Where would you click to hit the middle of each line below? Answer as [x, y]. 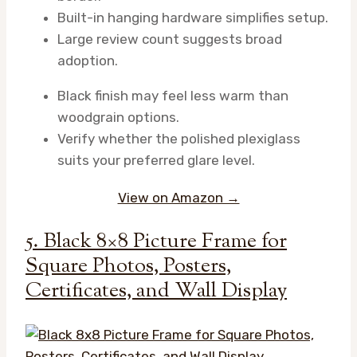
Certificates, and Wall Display [156, 291]
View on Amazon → [178, 197]
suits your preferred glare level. [156, 160]
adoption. [88, 60]
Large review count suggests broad [170, 39]
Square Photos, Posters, [128, 266]
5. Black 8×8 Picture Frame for [156, 241]
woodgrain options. [118, 117]
